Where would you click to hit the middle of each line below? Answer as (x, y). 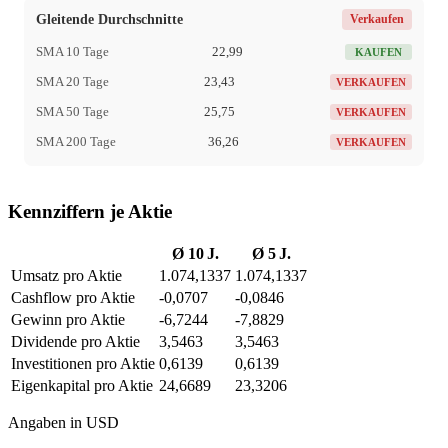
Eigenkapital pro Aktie (82, 385)
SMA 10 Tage (72, 52)
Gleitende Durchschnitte (109, 19)
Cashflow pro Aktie (73, 297)
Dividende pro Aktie (75, 341)
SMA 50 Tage (72, 112)
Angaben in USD (63, 422)
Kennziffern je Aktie (90, 211)
